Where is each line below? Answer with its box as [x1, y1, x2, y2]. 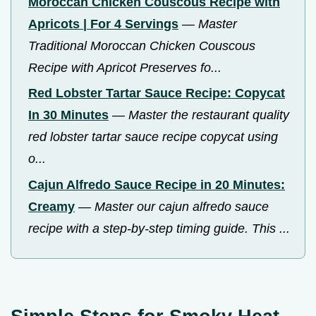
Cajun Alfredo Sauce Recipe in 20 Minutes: [28, 177, 285, 192]
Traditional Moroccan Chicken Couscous [28, 38, 255, 53]
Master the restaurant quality [128, 108, 289, 123]
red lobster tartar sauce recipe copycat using [28, 130, 278, 145]
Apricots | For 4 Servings [28, 16, 178, 31]
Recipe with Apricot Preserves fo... [28, 60, 221, 75]
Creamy [28, 199, 75, 214]
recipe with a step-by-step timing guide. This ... [28, 221, 290, 236]
